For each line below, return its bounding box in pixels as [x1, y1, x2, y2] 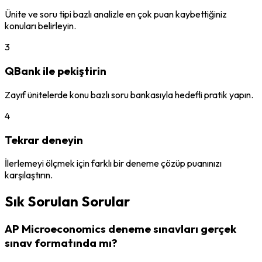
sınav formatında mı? [5, 236, 118, 250]
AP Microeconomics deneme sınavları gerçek [5, 222, 236, 236]
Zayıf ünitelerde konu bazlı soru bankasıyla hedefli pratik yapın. [5, 88, 253, 101]
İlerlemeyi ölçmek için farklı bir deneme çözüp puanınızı [5, 157, 222, 170]
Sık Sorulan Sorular [5, 192, 130, 211]
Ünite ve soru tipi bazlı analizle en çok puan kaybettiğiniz [5, 8, 227, 20]
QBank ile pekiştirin [5, 64, 106, 78]
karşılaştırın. [5, 169, 53, 181]
